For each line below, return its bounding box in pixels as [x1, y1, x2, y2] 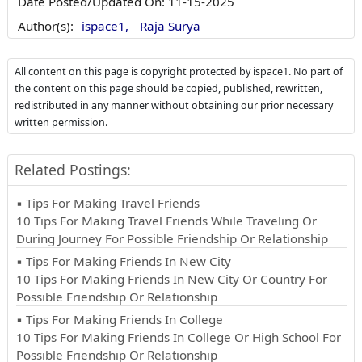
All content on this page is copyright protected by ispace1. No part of [14, 64, 343, 78]
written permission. [14, 115, 107, 129]
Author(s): [17, 17, 74, 34]
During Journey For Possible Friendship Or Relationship [15, 229, 328, 246]
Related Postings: [14, 159, 131, 179]
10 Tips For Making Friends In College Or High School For [15, 328, 341, 345]
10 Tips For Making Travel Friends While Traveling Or [15, 212, 317, 229]
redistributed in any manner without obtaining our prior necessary [14, 98, 333, 112]
